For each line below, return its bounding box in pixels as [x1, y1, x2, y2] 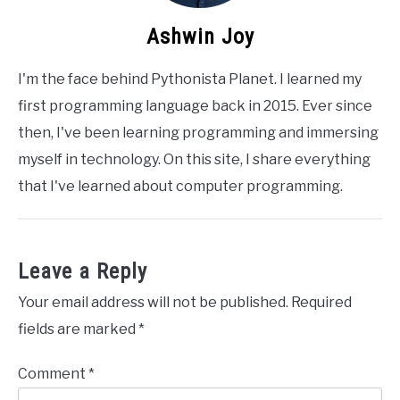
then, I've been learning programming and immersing [18, 123, 379, 141]
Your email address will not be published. [18, 293, 288, 311]
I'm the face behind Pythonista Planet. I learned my [18, 70, 362, 87]
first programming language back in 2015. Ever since [18, 96, 372, 114]
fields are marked [18, 320, 138, 337]
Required [291, 293, 352, 311]
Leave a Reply [18, 258, 147, 284]
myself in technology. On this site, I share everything [18, 150, 371, 168]
